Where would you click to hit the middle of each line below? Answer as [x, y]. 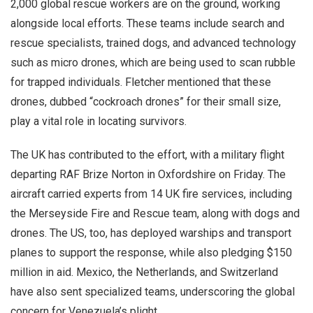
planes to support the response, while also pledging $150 [151, 253]
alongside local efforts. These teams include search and [147, 23]
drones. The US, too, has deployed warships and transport [151, 233]
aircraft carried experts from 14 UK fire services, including [151, 194]
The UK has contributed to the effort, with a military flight [147, 155]
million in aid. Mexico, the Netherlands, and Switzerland [144, 272]
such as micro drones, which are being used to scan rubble [153, 63]
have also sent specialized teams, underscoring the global [153, 292]
